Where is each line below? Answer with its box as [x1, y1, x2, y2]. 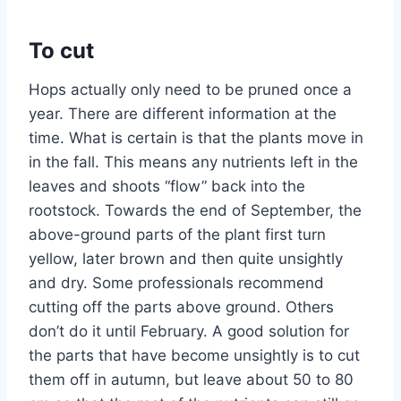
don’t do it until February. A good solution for [29, 321, 349, 340]
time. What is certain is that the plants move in [29, 128, 363, 147]
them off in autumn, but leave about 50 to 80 [29, 370, 354, 388]
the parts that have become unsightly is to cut [29, 346, 360, 364]
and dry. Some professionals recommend [29, 273, 324, 292]
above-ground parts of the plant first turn [29, 225, 326, 243]
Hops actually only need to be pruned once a [29, 80, 352, 98]
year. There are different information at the [29, 104, 337, 123]
